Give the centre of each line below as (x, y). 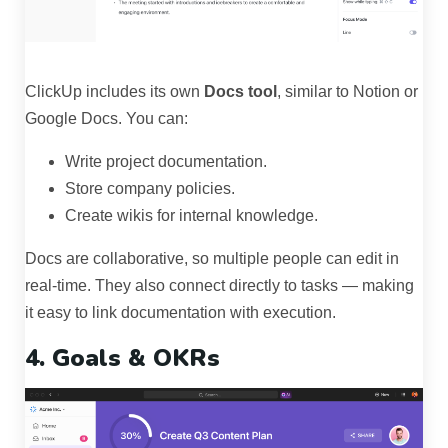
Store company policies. (150, 188)
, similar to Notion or (347, 91)
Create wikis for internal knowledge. (191, 215)
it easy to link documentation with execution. (180, 312)
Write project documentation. (166, 161)
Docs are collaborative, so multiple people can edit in (212, 258)
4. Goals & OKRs (122, 357)
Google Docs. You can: (106, 118)
